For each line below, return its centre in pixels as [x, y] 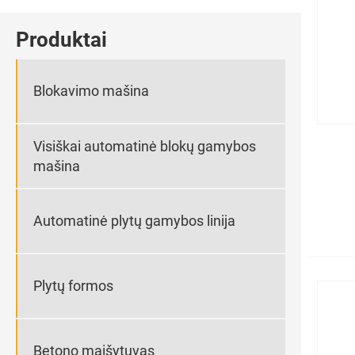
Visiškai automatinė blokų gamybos [145, 146]
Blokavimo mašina [91, 91]
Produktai [61, 39]
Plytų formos [73, 286]
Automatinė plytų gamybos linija [134, 221]
